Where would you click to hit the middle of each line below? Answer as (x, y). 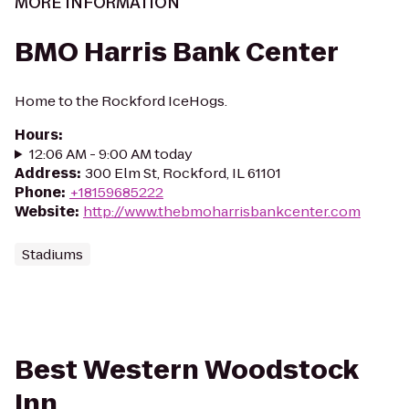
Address (46, 173)
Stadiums (52, 254)
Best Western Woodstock (187, 370)
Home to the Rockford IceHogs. (121, 101)
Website (45, 211)
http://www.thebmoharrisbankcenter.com (222, 211)
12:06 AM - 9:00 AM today (110, 154)
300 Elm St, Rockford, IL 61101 (183, 173)
